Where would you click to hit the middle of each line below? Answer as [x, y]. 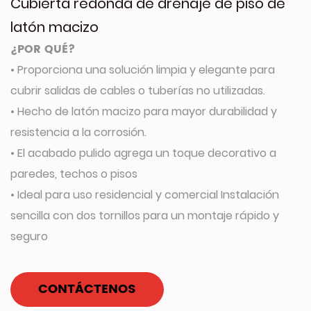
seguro [29, 236]
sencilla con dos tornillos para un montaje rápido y [145, 216]
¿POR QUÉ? [43, 49]
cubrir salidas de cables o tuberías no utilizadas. [138, 91]
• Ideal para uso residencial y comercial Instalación [145, 195]
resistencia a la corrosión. [78, 132]
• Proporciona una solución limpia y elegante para [143, 70]
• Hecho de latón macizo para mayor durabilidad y [144, 111]
